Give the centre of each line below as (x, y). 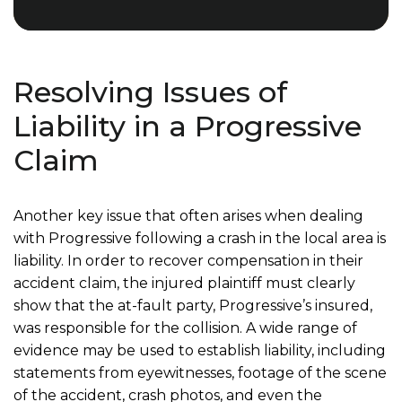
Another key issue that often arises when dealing (188, 216)
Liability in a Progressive (188, 126)
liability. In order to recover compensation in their (188, 261)
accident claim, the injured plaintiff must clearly (184, 283)
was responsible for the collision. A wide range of (185, 328)
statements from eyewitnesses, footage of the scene (200, 373)
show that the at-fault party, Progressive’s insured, (193, 306)
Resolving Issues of (150, 92)
